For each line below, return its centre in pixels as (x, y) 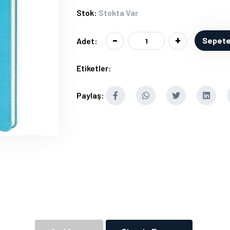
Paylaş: (90, 95)
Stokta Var (118, 13)
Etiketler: (94, 68)
